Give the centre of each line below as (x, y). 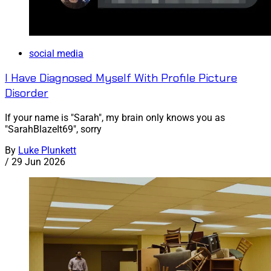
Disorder (27, 93)
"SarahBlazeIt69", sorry (53, 129)
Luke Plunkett (47, 150)
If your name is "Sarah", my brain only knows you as (115, 117)
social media (56, 53)
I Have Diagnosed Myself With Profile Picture (121, 78)
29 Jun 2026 (38, 162)
